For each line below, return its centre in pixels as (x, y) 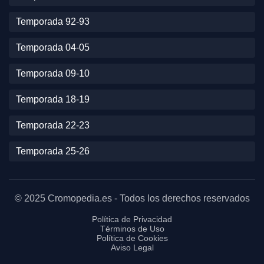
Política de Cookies (132, 238)
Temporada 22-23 (53, 125)
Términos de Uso (132, 229)
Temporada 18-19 (53, 99)
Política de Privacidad (132, 219)
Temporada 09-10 (53, 73)
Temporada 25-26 (53, 151)
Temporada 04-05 (53, 47)
